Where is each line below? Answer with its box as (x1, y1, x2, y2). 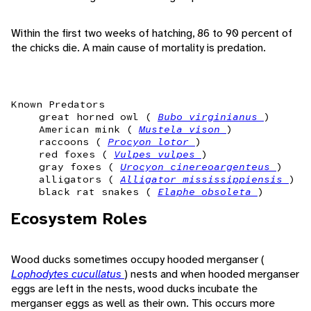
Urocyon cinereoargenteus (120, 160, 276, 174)
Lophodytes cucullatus (11, 267, 124, 282)
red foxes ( (39, 148, 114, 161)
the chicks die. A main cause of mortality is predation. (11, 40, 266, 56)
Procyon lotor (108, 135, 195, 149)
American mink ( (39, 123, 139, 136)
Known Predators (11, 98, 105, 111)
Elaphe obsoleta (158, 185, 258, 199)
